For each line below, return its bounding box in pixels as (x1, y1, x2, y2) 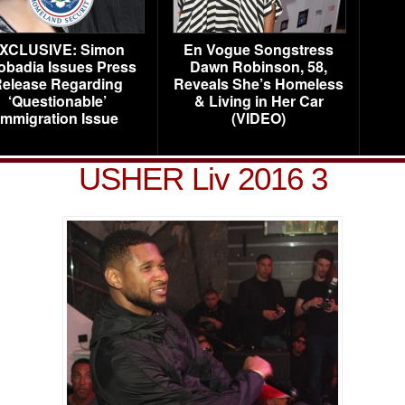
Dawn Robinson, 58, (190, 56, 327, 77)
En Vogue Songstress (184, 39, 334, 60)
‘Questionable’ (7, 90, 107, 111)
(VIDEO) (231, 108, 286, 128)
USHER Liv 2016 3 (78, 161, 327, 196)
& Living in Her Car (193, 90, 324, 111)
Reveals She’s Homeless (174, 73, 344, 94)
